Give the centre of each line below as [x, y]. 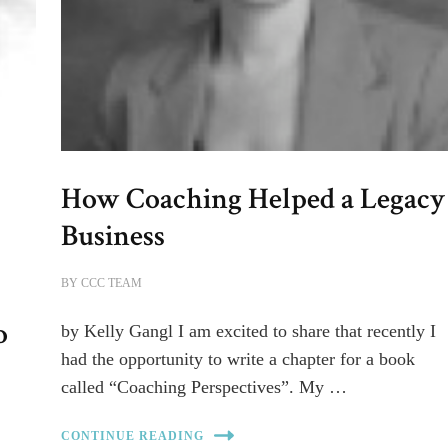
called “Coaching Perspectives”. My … [204, 387]
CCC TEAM [112, 283]
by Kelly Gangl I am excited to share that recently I [249, 331]
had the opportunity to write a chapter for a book [238, 359]
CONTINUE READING [133, 435]
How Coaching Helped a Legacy [253, 199]
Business [113, 236]
